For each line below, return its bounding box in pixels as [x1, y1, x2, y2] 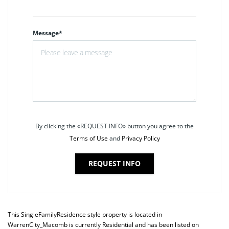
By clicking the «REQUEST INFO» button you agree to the [35, 121, 194, 130]
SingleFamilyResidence [21, 210, 86, 219]
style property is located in [86, 210, 162, 219]
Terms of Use [69, 133, 108, 143]
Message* [33, 28, 62, 37]
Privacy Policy [121, 133, 160, 143]
